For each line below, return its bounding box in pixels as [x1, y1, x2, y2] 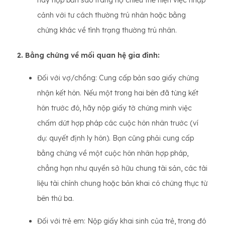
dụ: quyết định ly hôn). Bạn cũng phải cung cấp [37, 134, 194, 143]
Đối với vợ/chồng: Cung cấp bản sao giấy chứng [37, 73, 199, 83]
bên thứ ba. [37, 194, 74, 203]
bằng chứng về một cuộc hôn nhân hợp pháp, [37, 149, 188, 158]
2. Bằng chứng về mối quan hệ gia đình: [17, 51, 160, 60]
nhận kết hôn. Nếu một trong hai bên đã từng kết [37, 88, 198, 98]
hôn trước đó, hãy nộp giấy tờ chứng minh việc [37, 103, 192, 113]
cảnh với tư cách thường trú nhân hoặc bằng [37, 11, 186, 20]
